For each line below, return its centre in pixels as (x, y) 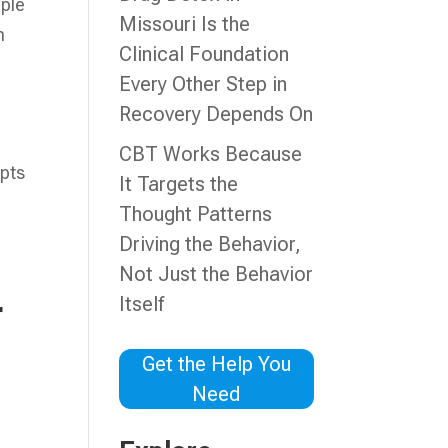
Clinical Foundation (204, 54)
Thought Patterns (196, 214)
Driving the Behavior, (210, 244)
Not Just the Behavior (216, 274)
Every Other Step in (203, 84)
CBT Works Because (211, 154)
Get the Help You (216, 364)
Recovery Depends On (216, 114)
